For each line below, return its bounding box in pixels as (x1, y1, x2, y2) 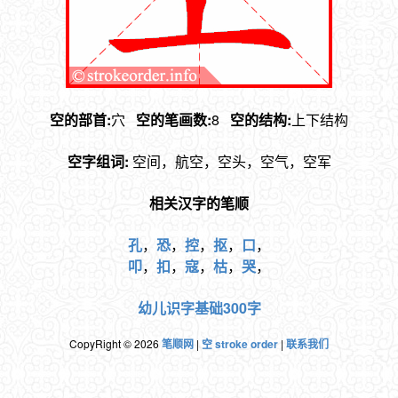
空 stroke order (202, 336, 278, 353)
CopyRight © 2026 (69, 336, 162, 352)
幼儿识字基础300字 (137, 298, 261, 319)
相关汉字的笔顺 (149, 193, 249, 214)
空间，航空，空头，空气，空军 (131, 151, 331, 172)
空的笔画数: (136, 109, 211, 131)
